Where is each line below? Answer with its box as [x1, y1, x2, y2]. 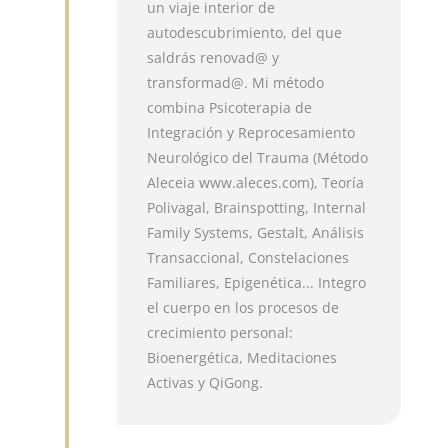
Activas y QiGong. [147, 372, 264, 392]
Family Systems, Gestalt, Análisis [147, 222, 365, 242]
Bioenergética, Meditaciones [147, 347, 338, 367]
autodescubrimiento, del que [147, 22, 343, 42]
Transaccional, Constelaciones [147, 247, 350, 267]
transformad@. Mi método [147, 72, 325, 92]
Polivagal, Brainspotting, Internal [147, 197, 367, 217]
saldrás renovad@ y [147, 47, 280, 67]
